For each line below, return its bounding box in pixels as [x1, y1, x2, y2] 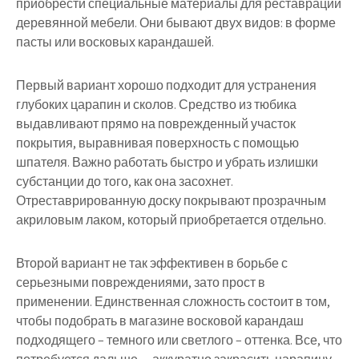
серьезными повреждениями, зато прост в [16, 274, 265, 292]
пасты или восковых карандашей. [16, 34, 214, 51]
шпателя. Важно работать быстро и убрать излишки [16, 154, 318, 171]
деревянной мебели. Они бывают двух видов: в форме [16, 14, 336, 32]
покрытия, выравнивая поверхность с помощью [16, 135, 299, 152]
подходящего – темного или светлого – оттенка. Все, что [16, 332, 342, 349]
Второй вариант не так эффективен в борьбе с [16, 255, 288, 272]
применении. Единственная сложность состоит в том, [16, 293, 330, 311]
